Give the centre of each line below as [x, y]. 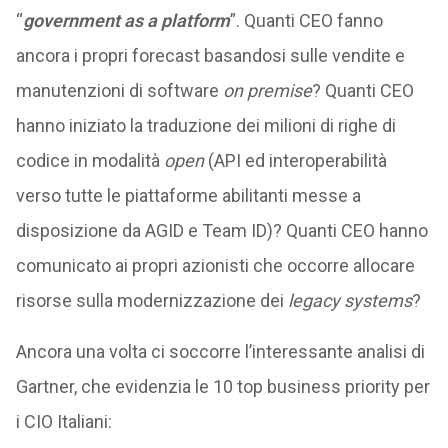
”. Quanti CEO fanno [306, 20]
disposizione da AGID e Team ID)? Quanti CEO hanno [221, 230]
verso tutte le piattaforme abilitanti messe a [188, 195]
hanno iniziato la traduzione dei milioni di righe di [205, 125]
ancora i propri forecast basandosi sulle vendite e [210, 55]
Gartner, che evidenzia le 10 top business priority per [222, 386]
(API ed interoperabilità [295, 160]
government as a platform [126, 20]
